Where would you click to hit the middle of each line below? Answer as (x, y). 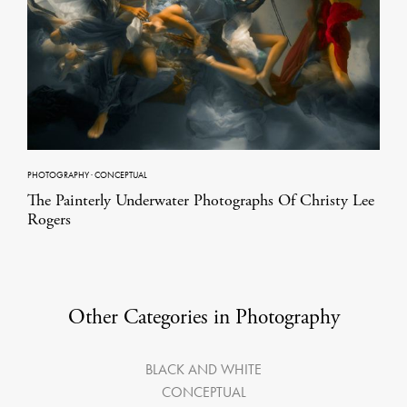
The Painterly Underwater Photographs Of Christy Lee (201, 201)
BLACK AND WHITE (203, 370)
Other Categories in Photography (203, 318)
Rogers (49, 220)
